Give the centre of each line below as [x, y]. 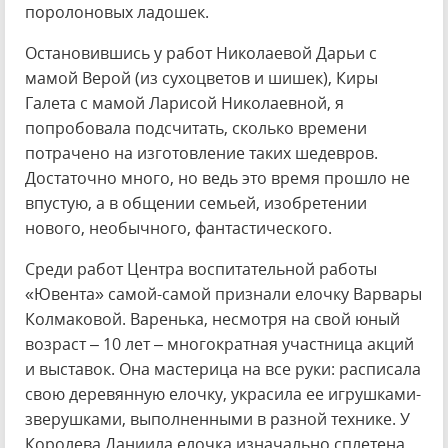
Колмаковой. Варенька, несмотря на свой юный [212, 319]
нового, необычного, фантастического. [178, 228]
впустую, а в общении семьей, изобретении [196, 203]
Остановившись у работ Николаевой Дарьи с [201, 53]
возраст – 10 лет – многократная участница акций [219, 344]
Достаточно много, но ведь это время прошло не [217, 178]
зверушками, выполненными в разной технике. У [217, 419]
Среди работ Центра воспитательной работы [201, 269]
